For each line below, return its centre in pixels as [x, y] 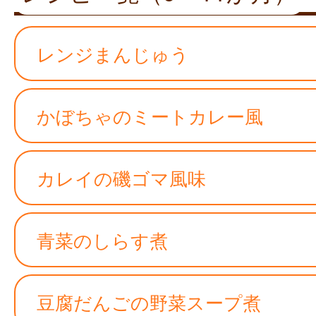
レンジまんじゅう [113, 53]
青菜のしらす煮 [102, 239]
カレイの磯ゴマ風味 [121, 177]
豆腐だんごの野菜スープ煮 [149, 302]
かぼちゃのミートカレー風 [150, 115]
